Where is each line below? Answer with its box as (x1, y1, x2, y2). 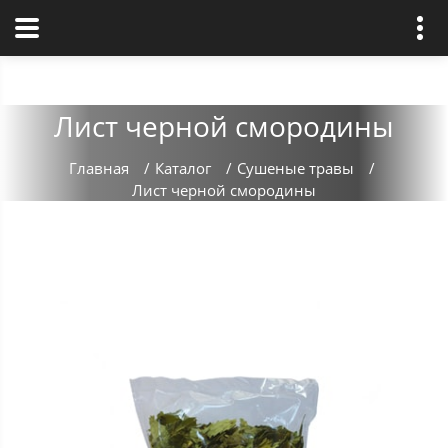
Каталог (154, 158, 211, 178)
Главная (68, 158, 129, 178)
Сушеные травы (236, 158, 354, 178)
